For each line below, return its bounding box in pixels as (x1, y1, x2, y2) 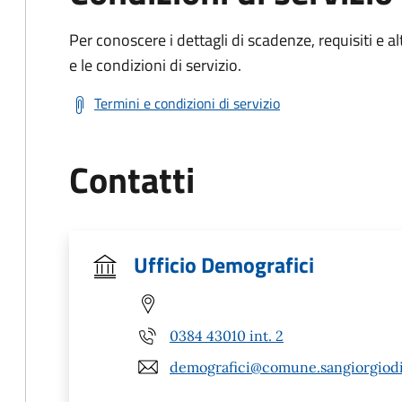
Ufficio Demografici (134, 249, 314, 281)
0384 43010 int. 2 (170, 326, 284, 345)
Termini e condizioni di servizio (94, 92, 280, 114)
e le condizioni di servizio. (69, 53, 241, 77)
